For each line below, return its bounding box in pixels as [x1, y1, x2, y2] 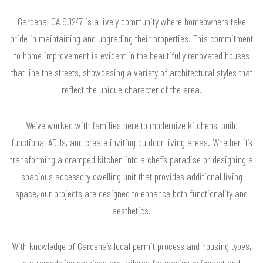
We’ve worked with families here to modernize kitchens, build [25, 118, 238, 131]
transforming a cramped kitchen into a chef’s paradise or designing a [10, 152, 253, 166]
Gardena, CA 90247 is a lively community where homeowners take [17, 14, 246, 28]
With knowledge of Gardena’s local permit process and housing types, [12, 239, 251, 252]
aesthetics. [112, 203, 151, 217]
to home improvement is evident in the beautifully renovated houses [14, 48, 249, 62]
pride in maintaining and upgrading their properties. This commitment [10, 31, 253, 45]
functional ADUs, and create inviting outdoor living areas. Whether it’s [11, 135, 252, 149]
